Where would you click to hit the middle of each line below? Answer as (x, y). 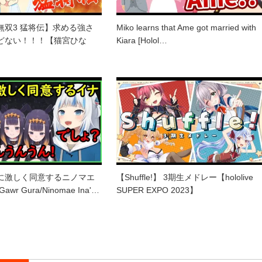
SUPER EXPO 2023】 (157, 190)
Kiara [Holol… (142, 40)
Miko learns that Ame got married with (186, 27)
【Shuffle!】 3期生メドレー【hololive (185, 177)
